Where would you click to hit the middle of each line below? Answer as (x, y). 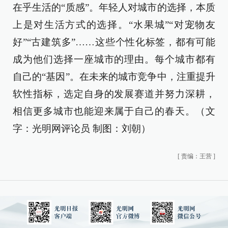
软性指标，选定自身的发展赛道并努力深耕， (114, 94)
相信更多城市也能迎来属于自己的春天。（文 (114, 111)
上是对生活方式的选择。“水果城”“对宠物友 (114, 24)
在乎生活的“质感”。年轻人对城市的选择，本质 (114, 7)
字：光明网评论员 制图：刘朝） (82, 128)
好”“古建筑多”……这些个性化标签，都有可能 (114, 42)
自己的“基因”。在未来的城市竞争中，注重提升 (114, 76)
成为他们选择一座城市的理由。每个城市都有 (114, 59)
